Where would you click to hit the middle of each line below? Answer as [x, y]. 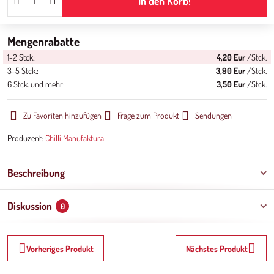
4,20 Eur [231, 57]
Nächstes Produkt [217, 248]
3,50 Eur [231, 84]
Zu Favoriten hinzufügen [62, 115]
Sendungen [213, 115]
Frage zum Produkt [148, 115]
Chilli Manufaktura [75, 138]
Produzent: [26, 138]
